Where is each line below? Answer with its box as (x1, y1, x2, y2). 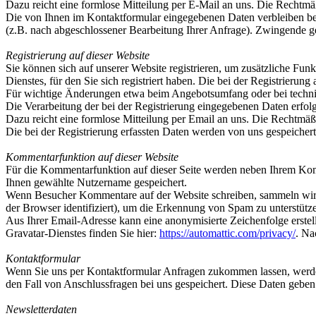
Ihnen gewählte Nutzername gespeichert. (6, 176, 187, 188)
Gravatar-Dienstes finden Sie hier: (6, 227, 159, 239)
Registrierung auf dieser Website (6, 49, 150, 61)
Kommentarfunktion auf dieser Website (6, 151, 178, 163)
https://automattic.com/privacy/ (159, 227, 296, 239)
